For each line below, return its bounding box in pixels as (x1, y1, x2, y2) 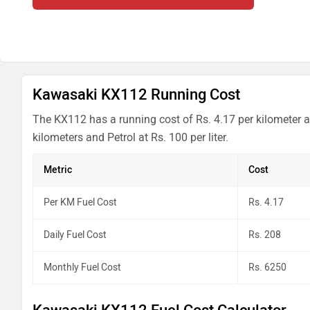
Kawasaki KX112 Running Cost (33, 85, 240, 104)
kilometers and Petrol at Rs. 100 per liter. (33, 131, 228, 144)
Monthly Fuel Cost (44, 262, 121, 273)
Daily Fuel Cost (44, 229, 107, 241)
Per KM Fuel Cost (44, 197, 117, 208)
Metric (44, 164, 72, 176)
